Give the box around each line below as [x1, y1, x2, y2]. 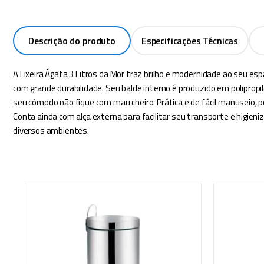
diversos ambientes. [13, 124, 89, 137]
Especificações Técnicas [141, 34, 239, 48]
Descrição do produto [28, 34, 115, 48]
